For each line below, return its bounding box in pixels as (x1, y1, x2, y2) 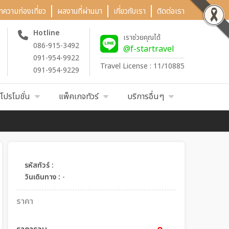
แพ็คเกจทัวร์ (59, 90, 99, 103)
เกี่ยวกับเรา (113, 6, 146, 17)
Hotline (33, 27, 60, 38)
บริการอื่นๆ (127, 90, 164, 103)
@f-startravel (123, 42, 174, 55)
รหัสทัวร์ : (25, 160, 54, 171)
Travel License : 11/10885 (100, 60, 185, 72)
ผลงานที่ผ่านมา (57, 6, 102, 17)
